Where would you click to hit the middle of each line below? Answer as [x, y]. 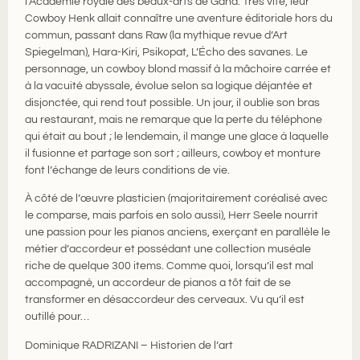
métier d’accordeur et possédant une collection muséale [168, 250]
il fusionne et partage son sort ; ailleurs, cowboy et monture [173, 153]
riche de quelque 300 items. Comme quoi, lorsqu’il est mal [170, 266]
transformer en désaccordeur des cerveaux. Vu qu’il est [165, 300]
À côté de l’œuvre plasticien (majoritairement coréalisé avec [177, 199]
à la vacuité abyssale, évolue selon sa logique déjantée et [169, 86]
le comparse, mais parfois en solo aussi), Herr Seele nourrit [172, 216]
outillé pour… [57, 317]
